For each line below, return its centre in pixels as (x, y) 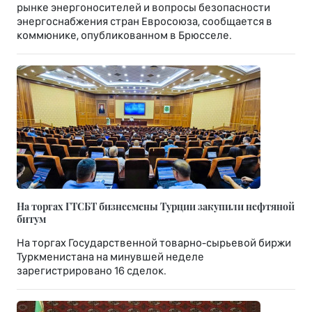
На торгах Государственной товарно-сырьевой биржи (154, 243)
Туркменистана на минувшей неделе (110, 257)
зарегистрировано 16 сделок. (92, 271)
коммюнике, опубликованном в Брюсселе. (124, 36)
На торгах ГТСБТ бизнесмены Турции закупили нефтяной (156, 206)
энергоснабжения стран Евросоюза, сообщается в (145, 22)
